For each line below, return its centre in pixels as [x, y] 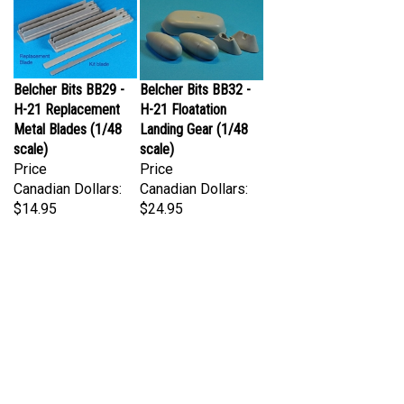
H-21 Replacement [67, 90]
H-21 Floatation [183, 90]
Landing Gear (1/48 [194, 110]
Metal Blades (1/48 [68, 110]
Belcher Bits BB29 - [69, 70]
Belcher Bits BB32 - [195, 70]
